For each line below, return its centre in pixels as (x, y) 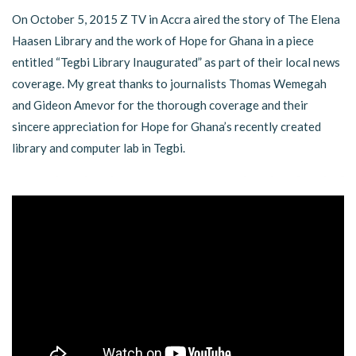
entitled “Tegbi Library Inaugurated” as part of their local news (176, 62)
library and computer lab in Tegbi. (99, 147)
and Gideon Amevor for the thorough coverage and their (160, 104)
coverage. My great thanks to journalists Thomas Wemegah (169, 83)
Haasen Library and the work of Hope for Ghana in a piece (163, 40)
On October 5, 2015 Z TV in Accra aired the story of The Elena (176, 19)
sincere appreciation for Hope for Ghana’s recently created (166, 126)
